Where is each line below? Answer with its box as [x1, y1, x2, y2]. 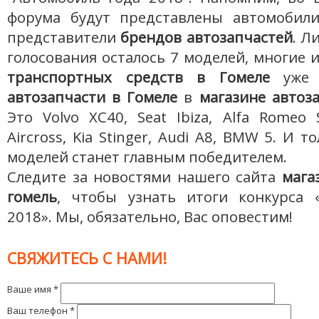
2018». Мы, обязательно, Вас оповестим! [7, 206, 293, 226]
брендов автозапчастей [120, 27, 293, 47]
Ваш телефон [7, 304, 70, 317]
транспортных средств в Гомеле [7, 67, 270, 87]
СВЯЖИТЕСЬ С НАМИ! [7, 248, 167, 268]
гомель [7, 187, 57, 206]
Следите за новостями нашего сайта [7, 167, 282, 187]
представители [7, 27, 121, 47]
